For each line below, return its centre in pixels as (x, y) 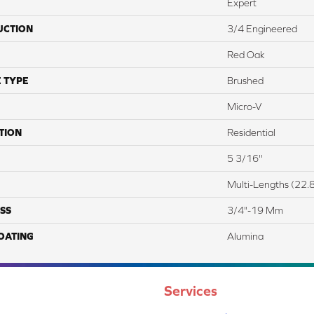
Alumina (245, 236)
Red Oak (246, 54)
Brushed (245, 80)
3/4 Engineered (262, 28)
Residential (251, 132)
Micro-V (245, 106)
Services (191, 290)
